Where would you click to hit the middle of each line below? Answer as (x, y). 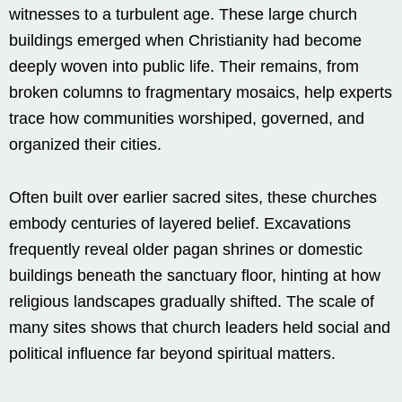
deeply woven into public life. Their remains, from (184, 66)
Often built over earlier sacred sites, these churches (193, 197)
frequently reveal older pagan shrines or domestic (186, 249)
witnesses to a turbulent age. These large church (183, 14)
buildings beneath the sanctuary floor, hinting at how (195, 275)
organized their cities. (85, 144)
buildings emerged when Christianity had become (185, 40)
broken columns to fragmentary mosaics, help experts (201, 92)
